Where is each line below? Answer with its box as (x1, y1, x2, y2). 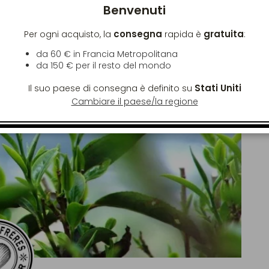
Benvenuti (103, 1, 166, 19)
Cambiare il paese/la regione (71, 95, 198, 107)
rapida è (162, 28, 204, 40)
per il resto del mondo (73, 59, 171, 71)
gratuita (203, 27, 244, 40)
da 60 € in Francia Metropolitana (35, 47, 178, 60)
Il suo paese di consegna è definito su (28, 82, 195, 94)
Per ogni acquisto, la (23, 28, 113, 40)
